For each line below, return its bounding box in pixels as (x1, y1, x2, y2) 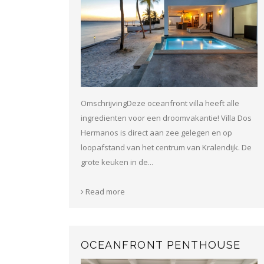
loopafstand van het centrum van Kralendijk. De (81, 141, 252, 153)
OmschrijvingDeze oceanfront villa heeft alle (81, 97, 239, 108)
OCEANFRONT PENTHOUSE (81, 239, 241, 251)
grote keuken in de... (81, 156, 153, 167)
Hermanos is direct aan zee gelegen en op (81, 127, 232, 138)
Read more (84, 186, 125, 197)
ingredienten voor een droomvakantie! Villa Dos (81, 112, 252, 123)
